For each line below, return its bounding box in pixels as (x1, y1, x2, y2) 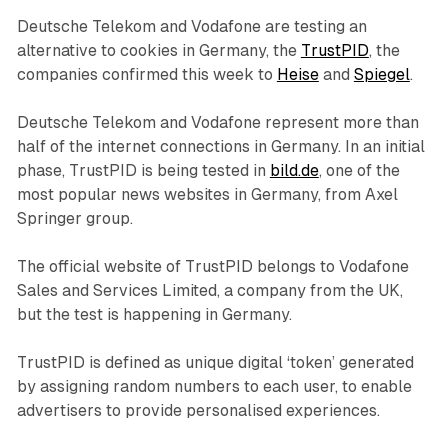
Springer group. (16, 209, 133, 229)
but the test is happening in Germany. (16, 305, 292, 325)
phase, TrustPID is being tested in (16, 161, 270, 181)
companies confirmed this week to (16, 65, 277, 85)
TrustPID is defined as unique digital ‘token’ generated (16, 353, 414, 373)
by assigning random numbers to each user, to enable (16, 377, 412, 397)
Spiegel (353, 65, 410, 85)
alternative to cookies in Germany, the (16, 41, 301, 61)
